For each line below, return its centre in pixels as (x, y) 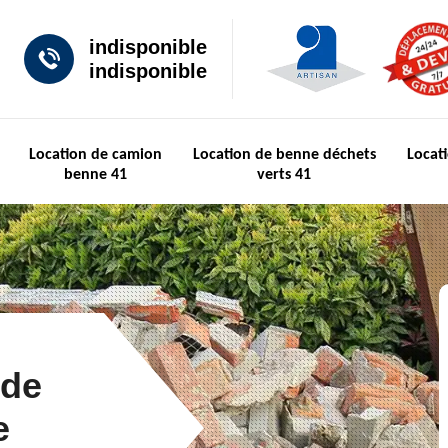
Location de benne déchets (284, 155)
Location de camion (95, 155)
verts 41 (284, 175)
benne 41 (95, 175)
